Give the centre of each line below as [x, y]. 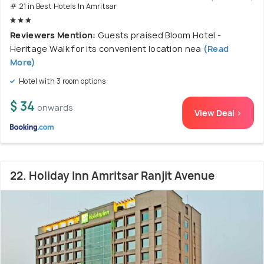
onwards [55, 108]
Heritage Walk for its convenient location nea [106, 49]
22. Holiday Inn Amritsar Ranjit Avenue [112, 176]
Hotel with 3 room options [62, 81]
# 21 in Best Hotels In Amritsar [63, 6]
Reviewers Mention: [54, 35]
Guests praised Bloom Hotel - [159, 35]
